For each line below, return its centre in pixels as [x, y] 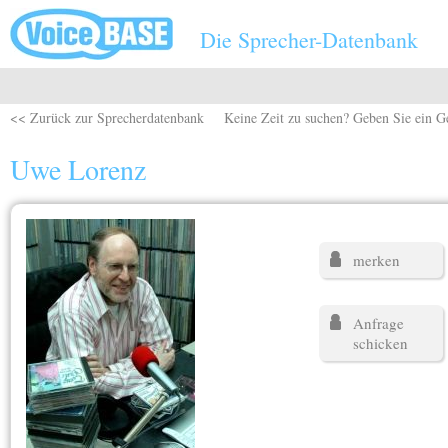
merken [377, 260]
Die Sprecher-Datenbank [309, 39]
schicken [381, 343]
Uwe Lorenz [78, 169]
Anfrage [379, 323]
